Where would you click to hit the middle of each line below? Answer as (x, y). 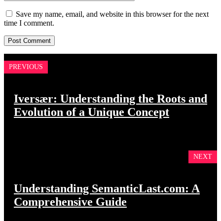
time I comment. (29, 23)
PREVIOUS (26, 67)
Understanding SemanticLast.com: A (107, 189)
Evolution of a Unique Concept (92, 112)
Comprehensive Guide (70, 202)
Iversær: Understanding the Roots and (110, 99)
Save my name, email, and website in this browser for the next (112, 14)
